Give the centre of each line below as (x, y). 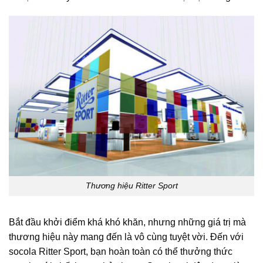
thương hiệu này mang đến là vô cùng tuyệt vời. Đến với (126, 237)
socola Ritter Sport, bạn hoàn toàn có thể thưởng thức (121, 252)
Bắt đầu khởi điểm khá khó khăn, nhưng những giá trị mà (127, 222)
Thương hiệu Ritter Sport (131, 186)
